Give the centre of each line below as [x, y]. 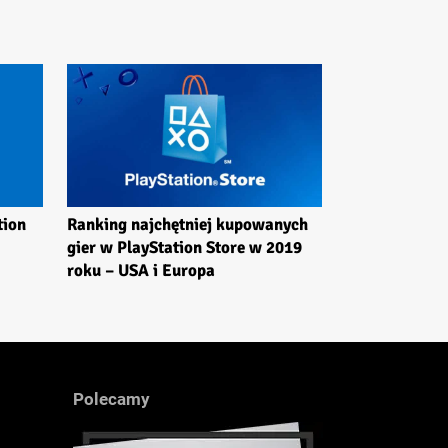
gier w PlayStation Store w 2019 [184, 248]
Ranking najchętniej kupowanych [187, 225]
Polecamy [111, 399]
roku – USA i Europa [141, 271]
